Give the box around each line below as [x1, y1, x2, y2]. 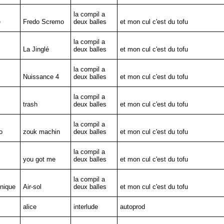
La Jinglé [22, 45, 49, 53]
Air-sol [22, 183, 41, 190]
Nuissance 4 [22, 73, 59, 80]
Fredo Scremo [22, 18, 64, 25]
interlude [73, 203, 98, 210]
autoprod [119, 203, 145, 210]
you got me [22, 155, 55, 163]
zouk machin [22, 128, 60, 135]
